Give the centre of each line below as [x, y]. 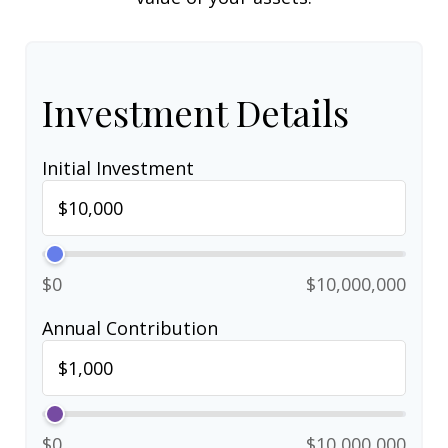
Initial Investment [118, 168]
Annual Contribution [130, 328]
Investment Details [195, 112]
